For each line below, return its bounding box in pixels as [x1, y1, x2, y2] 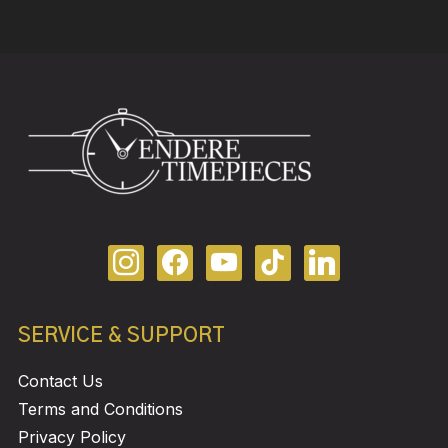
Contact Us [17, 370, 103, 391]
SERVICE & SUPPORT [17, 325, 225, 346]
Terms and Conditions [17, 398, 183, 419]
